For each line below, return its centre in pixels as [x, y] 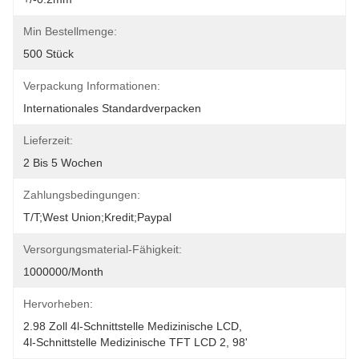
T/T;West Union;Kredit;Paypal [97, 217]
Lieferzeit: [48, 140]
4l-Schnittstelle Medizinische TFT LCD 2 [125, 342]
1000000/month [63, 272]
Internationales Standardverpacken [112, 108]
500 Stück [48, 54]
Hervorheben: [58, 304]
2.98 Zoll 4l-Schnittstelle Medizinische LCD [131, 326]
